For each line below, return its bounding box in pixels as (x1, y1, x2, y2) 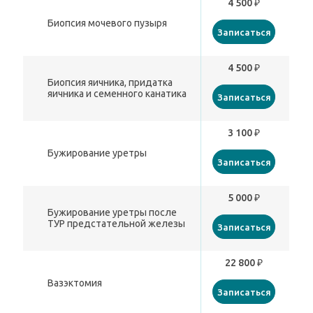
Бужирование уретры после (48, 207, 177, 219)
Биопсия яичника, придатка (48, 77, 173, 89)
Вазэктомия (48, 277, 103, 289)
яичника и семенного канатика (48, 88, 187, 100)
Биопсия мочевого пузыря (48, 17, 168, 29)
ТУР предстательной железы (48, 218, 186, 230)
